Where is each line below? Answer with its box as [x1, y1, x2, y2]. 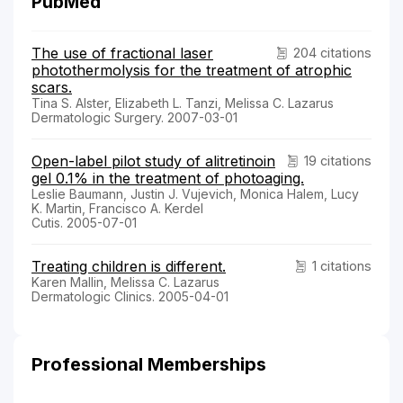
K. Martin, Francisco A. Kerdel [31, 200, 203, 216]
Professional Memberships [31, 353, 266, 375]
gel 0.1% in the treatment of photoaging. [31, 168, 304, 187]
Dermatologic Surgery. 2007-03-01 [31, 109, 237, 125]
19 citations [304, 152, 372, 168]
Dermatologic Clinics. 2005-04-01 [31, 288, 228, 304]
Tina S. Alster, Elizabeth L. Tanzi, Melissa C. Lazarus [31, 94, 334, 111]
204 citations [293, 44, 372, 60]
